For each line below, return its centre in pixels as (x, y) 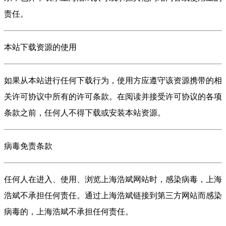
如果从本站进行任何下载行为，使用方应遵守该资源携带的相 (113, 80)
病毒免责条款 (28, 146)
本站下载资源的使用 (40, 47)
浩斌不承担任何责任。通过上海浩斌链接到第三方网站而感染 (113, 195)
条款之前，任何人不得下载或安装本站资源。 (85, 113)
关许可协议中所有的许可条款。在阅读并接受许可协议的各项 (113, 97)
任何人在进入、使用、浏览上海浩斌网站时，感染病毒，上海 (113, 179)
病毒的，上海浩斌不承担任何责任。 (69, 212)
